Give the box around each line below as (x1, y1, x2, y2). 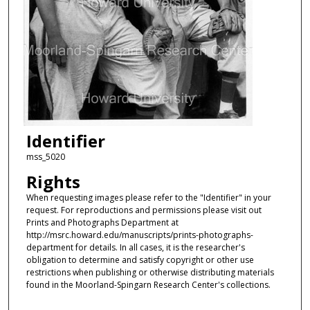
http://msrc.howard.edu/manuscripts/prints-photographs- (26, 228, 253, 241)
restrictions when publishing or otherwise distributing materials (26, 266, 274, 278)
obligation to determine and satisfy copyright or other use (26, 253, 254, 266)
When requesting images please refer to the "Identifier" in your (26, 191, 271, 203)
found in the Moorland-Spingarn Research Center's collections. (26, 278, 271, 291)
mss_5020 (26, 151, 65, 163)
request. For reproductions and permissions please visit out (26, 203, 262, 216)
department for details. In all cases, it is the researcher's (26, 241, 245, 253)
